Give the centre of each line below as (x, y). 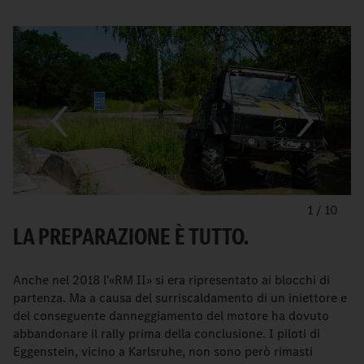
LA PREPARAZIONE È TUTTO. (131, 236)
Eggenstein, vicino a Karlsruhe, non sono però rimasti (163, 351)
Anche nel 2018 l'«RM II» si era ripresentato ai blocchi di (171, 280)
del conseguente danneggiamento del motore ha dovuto (171, 316)
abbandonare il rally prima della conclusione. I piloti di (167, 334)
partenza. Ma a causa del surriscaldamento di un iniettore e (180, 298)
